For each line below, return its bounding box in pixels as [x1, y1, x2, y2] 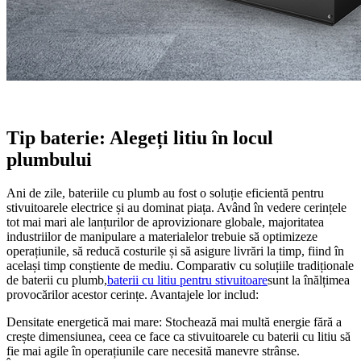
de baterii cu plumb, [6, 273, 107, 288]
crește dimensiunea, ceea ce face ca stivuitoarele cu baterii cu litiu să [6, 330, 351, 344]
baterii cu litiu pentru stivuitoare [107, 273, 268, 288]
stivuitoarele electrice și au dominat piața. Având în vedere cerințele [6, 201, 346, 215]
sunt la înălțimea [268, 273, 350, 288]
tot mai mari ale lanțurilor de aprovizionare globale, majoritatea [6, 215, 324, 230]
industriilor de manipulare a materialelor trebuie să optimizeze [6, 230, 317, 244]
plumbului [6, 148, 92, 170]
